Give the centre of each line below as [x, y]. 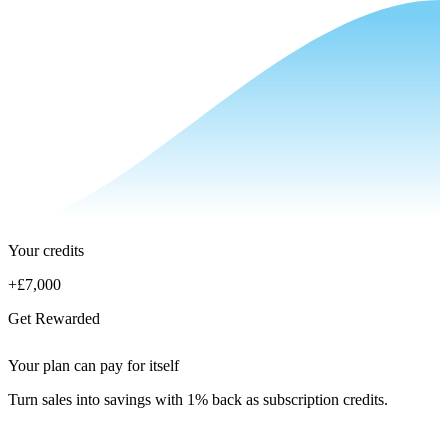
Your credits [46, 250]
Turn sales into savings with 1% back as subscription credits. [198, 399]
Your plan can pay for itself [93, 365]
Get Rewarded [54, 318]
